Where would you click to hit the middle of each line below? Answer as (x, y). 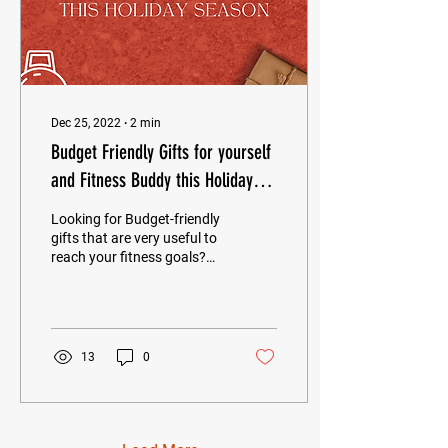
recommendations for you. (133, 295)
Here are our (89, 276)
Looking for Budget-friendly (135, 219)
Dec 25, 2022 (86, 123)
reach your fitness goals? (128, 257)
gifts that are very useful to (134, 238)
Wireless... (82, 314)
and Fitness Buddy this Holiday (152, 180)
